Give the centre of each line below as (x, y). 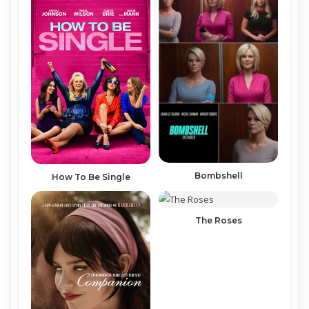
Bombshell (218, 175)
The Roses (218, 220)
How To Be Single (91, 177)
